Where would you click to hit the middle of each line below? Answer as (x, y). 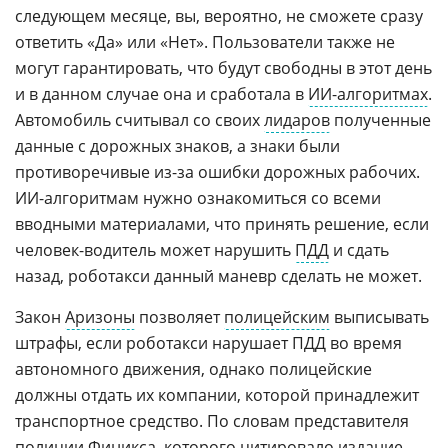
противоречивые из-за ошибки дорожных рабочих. (217, 172)
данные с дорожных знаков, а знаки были (177, 146)
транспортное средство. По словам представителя (212, 421)
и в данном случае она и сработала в (161, 94)
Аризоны (100, 317)
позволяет (179, 317)
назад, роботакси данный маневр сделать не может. (218, 276)
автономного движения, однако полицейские (193, 369)
